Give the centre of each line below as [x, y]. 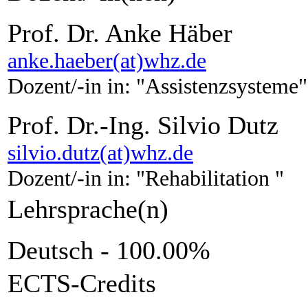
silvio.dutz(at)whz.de [100, 152]
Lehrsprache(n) [88, 209]
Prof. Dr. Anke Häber [120, 33]
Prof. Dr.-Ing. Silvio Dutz [143, 125]
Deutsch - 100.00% [109, 250]
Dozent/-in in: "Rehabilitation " [146, 178]
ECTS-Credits [82, 283]
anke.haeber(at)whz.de [107, 60]
